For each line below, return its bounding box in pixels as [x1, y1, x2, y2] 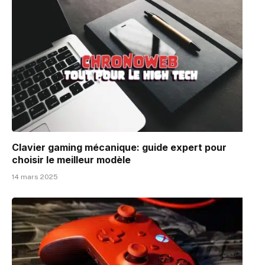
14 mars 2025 [12, 173, 58, 182]
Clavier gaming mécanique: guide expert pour [12, 141, 227, 154]
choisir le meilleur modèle [12, 154, 131, 166]
